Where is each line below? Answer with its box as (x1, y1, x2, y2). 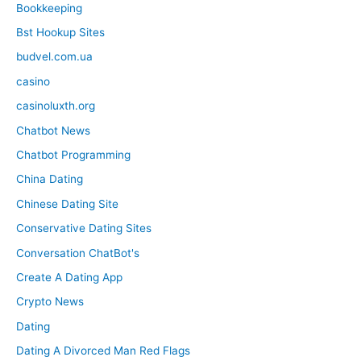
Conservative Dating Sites (16, 222, 151, 235)
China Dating (16, 172, 83, 186)
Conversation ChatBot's (16, 246, 139, 259)
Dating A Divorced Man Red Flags (16, 344, 190, 358)
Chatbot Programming (16, 148, 131, 162)
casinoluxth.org (16, 99, 95, 113)
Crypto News (16, 295, 84, 309)
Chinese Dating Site (16, 197, 118, 210)
